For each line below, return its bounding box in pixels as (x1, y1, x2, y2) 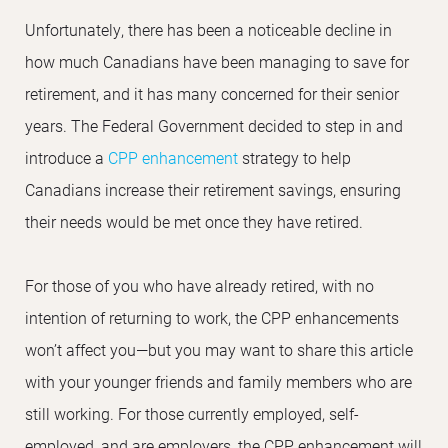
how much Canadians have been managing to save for (25, 50, 409, 72)
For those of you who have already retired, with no (25, 274, 374, 296)
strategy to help (238, 146, 351, 168)
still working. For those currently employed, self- (25, 402, 359, 424)
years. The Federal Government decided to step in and (25, 114, 403, 136)
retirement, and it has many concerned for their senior (25, 82, 399, 104)
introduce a (25, 146, 108, 168)
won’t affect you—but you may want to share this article (25, 338, 413, 360)
